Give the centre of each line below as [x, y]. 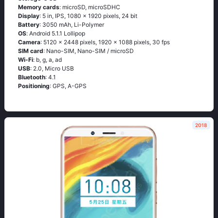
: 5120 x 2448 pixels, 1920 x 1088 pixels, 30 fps [105, 42]
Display [29, 16]
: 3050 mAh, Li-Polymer [72, 25]
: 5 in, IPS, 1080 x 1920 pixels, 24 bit [88, 16]
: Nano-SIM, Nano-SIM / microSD [89, 51]
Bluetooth [32, 77]
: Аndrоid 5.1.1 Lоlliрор [56, 33]
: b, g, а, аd [47, 60]
